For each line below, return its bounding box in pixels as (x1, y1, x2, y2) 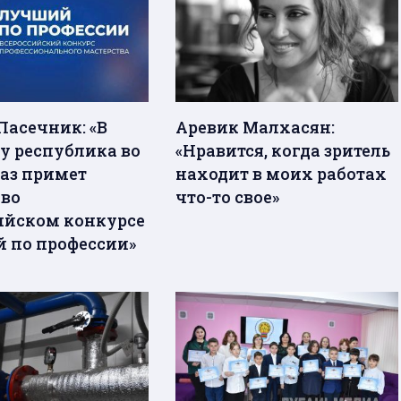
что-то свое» (175, 186, 280, 209)
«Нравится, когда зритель (175, 140, 391, 162)
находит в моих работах (175, 163, 388, 185)
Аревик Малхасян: (175, 116, 336, 139)
